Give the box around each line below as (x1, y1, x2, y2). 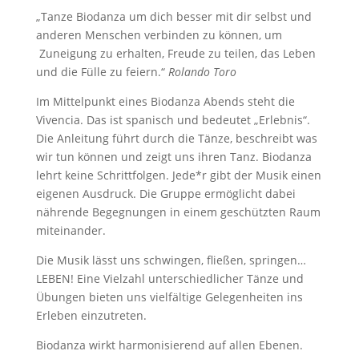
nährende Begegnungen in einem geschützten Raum (35, 204, 321, 220)
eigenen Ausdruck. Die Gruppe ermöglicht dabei (35, 186, 296, 201)
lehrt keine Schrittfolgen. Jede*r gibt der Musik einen (35, 167, 321, 183)
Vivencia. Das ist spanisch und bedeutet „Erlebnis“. (35, 112, 310, 127)
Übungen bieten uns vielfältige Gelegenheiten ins (35, 289, 303, 305)
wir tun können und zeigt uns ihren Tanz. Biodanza (35, 149, 312, 164)
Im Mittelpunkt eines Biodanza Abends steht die (35, 94, 295, 109)
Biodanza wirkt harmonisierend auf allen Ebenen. (35, 337, 303, 353)
